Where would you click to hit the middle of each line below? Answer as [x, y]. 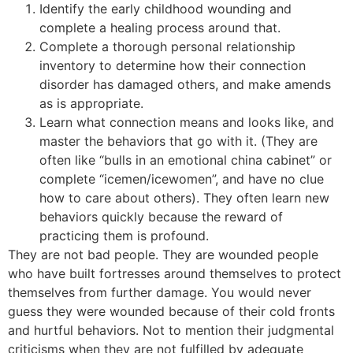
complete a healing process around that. [160, 27]
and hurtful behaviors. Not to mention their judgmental [171, 330]
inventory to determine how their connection [173, 65]
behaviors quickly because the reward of [161, 216]
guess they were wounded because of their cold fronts [171, 311]
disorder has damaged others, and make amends [185, 84]
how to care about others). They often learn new [184, 197]
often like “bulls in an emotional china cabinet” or [186, 160]
